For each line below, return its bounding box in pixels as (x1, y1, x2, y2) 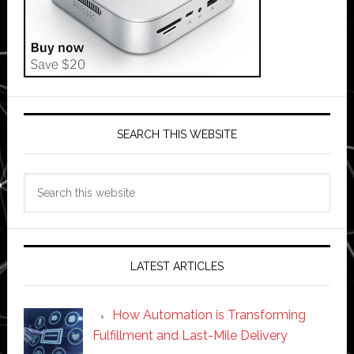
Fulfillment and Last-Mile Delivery (92, 327, 288, 343)
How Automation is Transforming (111, 307, 306, 322)
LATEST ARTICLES (130, 259, 224, 273)
